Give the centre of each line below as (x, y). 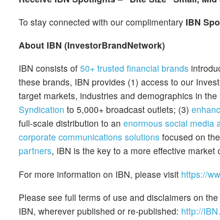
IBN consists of (49, 68)
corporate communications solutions (89, 137)
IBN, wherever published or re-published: (100, 211)
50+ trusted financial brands (134, 68)
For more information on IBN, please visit (100, 174)
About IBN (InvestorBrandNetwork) (92, 45)
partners (35, 151)
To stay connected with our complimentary (102, 22)
